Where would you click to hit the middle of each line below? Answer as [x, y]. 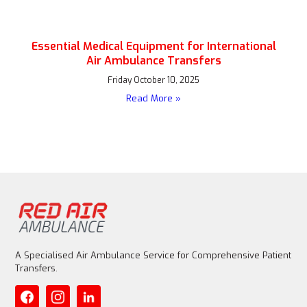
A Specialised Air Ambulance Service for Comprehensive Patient [153, 256]
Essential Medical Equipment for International [153, 46]
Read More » [153, 98]
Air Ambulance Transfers [153, 61]
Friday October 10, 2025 [153, 80]
